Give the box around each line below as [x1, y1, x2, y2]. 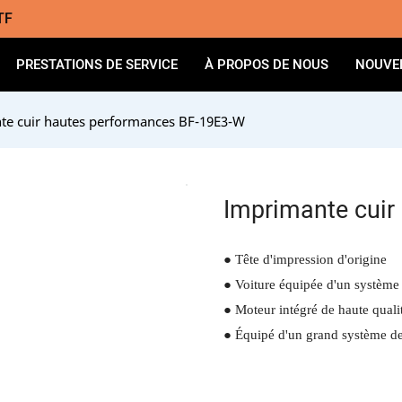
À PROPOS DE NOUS [205, 55, 328, 74]
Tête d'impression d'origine [235, 252, 387, 267]
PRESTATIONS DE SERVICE [16, 55, 178, 74]
